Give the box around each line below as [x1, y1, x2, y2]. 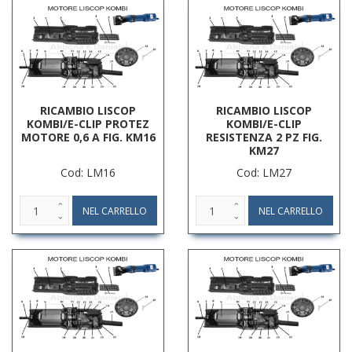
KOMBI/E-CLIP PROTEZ [27, 116, 149, 132]
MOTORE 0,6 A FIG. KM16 [20, 130, 156, 145]
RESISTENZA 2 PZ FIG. [206, 130, 322, 145]
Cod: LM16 [60, 165, 115, 181]
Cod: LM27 [236, 165, 291, 181]
